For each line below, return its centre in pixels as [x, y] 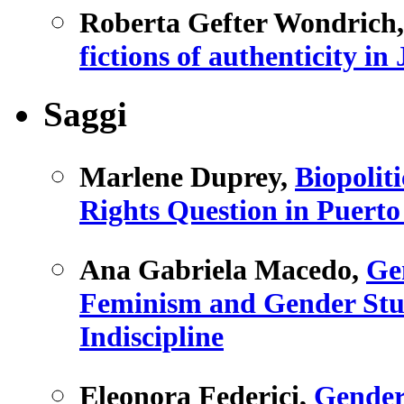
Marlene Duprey [180, 176]
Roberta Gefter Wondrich [238, 23]
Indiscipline [151, 336]
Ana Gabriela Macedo [216, 269]
